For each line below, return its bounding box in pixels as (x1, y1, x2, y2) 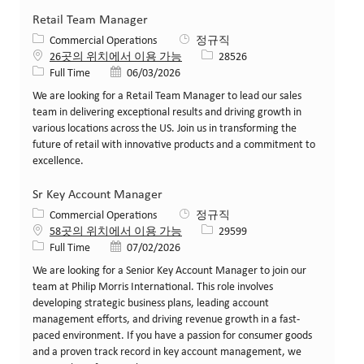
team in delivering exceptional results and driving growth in (32, 106, 301, 119)
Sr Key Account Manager (32, 188, 162, 201)
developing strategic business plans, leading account (32, 297, 269, 310)
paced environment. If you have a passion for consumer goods (32, 329, 312, 342)
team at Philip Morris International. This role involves (32, 280, 273, 293)
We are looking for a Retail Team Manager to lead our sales (32, 89, 301, 102)
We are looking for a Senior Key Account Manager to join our (32, 264, 306, 277)
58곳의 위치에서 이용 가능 (50, 225, 182, 238)
